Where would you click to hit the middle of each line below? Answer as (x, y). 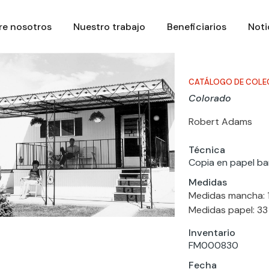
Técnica (207, 150)
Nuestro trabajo (109, 26)
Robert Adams (220, 121)
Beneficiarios (196, 26)
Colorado (210, 98)
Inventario (212, 232)
